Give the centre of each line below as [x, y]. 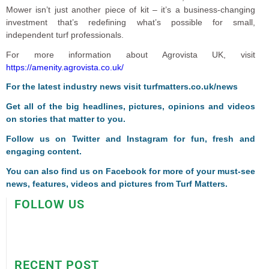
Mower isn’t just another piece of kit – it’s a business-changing [131, 9]
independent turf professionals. [65, 35]
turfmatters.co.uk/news [191, 87]
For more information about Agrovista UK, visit [131, 54]
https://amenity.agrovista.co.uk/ [65, 67]
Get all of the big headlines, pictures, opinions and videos [131, 107]
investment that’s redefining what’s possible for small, [131, 22]
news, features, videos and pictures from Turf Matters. [117, 184]
